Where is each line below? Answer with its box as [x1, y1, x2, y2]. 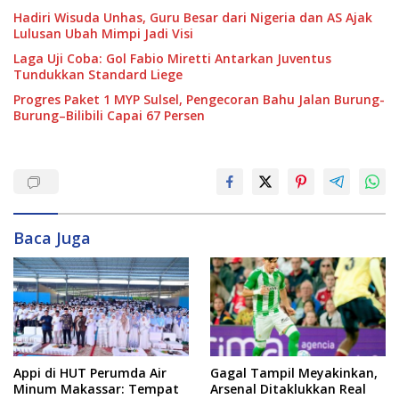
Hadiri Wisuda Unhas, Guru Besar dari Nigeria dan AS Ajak [13, 8, 372, 26]
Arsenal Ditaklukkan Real [210, 379, 366, 397]
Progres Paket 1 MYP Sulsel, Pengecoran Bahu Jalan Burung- [13, 90, 385, 108]
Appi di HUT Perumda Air [13, 363, 167, 381]
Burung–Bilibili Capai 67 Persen [13, 106, 205, 124]
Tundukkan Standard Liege [13, 65, 183, 83]
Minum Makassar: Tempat [13, 379, 179, 397]
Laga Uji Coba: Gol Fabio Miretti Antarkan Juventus [13, 49, 331, 67]
